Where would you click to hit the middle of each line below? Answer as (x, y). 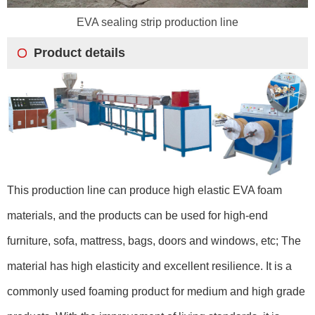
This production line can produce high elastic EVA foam (144, 190)
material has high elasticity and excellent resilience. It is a (149, 266)
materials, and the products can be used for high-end (137, 215)
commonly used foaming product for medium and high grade (156, 291)
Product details (79, 53)
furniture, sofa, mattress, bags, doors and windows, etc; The (154, 240)
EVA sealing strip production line (157, 22)
